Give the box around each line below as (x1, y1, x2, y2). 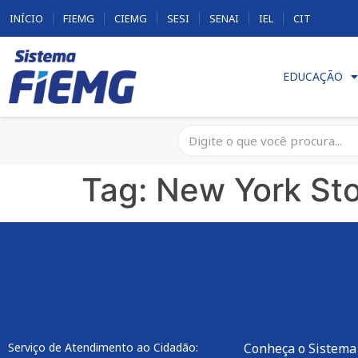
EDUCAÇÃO (282, 69, 343, 85)
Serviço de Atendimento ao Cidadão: (8, 340, 198, 356)
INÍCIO (10, 11, 43, 26)
